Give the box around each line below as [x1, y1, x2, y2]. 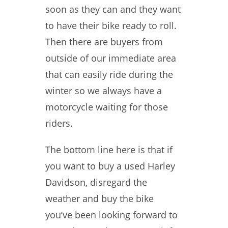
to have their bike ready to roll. [45, 19, 177, 32]
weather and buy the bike [45, 192, 154, 205]
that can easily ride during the [45, 68, 173, 80]
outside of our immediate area [45, 52, 176, 64]
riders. [45, 117, 73, 129]
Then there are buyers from [45, 36, 163, 48]
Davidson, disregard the [45, 176, 147, 188]
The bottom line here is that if [45, 144, 173, 156]
